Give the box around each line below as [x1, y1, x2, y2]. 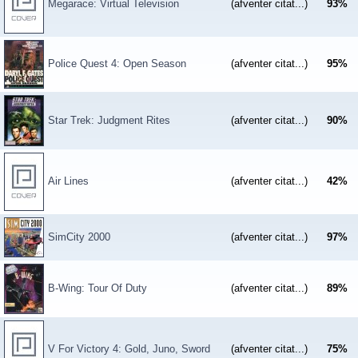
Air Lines [48, 175, 89, 187]
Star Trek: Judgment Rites [48, 114, 170, 126]
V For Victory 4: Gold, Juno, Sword [48, 343, 210, 355]
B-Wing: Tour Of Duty [48, 282, 147, 294]
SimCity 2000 [48, 231, 110, 243]
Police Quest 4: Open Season [48, 58, 186, 70]
